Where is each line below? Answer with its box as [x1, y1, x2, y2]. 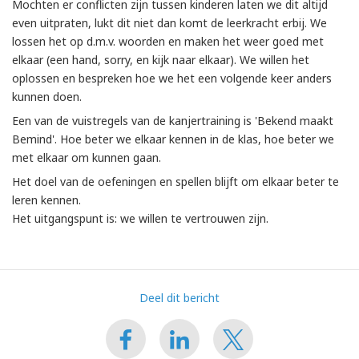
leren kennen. [12, 192, 81, 208]
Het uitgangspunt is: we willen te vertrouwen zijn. [12, 210, 275, 226]
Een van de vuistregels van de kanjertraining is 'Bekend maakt [12, 112, 333, 128]
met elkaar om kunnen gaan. [12, 149, 164, 165]
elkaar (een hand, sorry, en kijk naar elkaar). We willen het [12, 51, 309, 67]
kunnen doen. [12, 88, 85, 104]
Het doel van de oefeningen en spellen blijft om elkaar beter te [12, 173, 339, 189]
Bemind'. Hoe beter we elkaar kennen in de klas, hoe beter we [12, 131, 334, 147]
